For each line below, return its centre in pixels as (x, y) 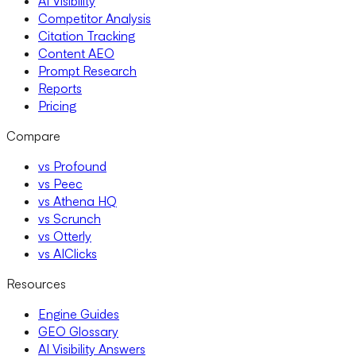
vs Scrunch (70, 218)
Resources (36, 283)
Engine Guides (79, 313)
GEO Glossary (78, 331)
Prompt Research (87, 70)
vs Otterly (65, 236)
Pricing (57, 105)
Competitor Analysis (95, 18)
